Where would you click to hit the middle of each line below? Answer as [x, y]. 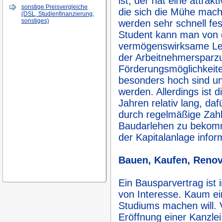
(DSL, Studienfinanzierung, [58, 14]
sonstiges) [35, 21]
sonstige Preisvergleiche [55, 7]
